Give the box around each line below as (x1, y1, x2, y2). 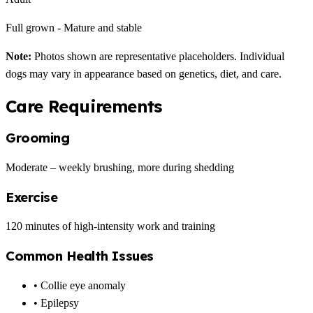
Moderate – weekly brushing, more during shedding (6, 161, 234, 173)
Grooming (6, 129, 70, 147)
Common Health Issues (6, 247, 154, 265)
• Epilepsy (34, 296, 79, 309)
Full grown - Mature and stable (6, 22, 142, 34)
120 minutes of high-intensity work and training (6, 220, 215, 233)
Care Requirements (6, 96, 162, 117)
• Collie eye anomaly (34, 279, 126, 291)
